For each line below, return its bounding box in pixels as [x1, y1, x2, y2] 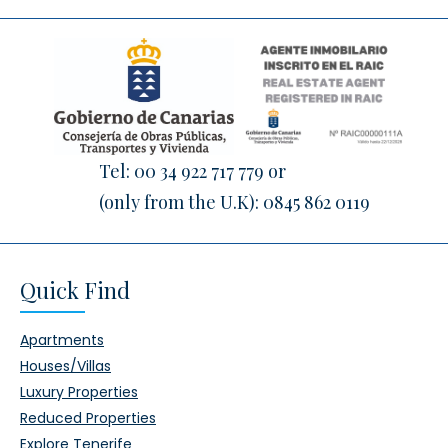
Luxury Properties [20, 382, 138, 402]
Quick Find [20, 275, 130, 305]
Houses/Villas [20, 356, 111, 376]
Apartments [20, 330, 104, 350]
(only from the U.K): [98, 190, 263, 214]
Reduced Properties [20, 408, 156, 428]
